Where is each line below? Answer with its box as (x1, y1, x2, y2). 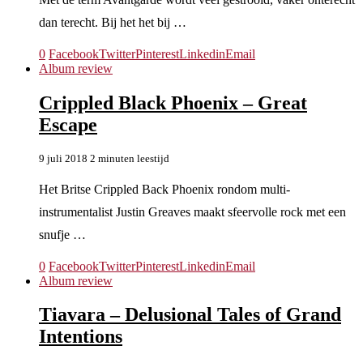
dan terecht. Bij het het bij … (39, 15, 186, 29)
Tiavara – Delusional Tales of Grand (39, 304, 341, 326)
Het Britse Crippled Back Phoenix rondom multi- (39, 181, 290, 196)
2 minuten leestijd (90, 152, 169, 164)
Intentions (39, 326, 122, 348)
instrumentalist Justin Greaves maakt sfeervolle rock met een (39, 204, 346, 219)
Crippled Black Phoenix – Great (39, 92, 307, 113)
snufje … (39, 227, 86, 241)
